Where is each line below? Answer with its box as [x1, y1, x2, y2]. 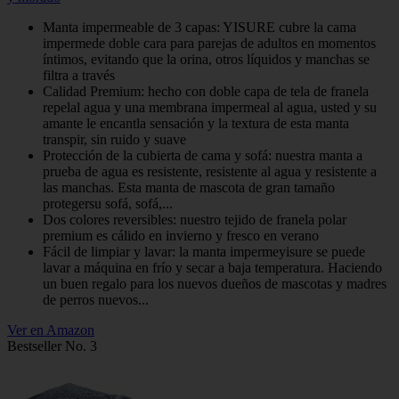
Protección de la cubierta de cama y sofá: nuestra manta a [43, 148, 362, 164]
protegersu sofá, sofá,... [43, 196, 173, 212]
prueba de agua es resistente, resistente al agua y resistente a [43, 164, 377, 180]
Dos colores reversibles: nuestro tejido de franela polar [43, 212, 346, 228]
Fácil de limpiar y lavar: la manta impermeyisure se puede [43, 244, 365, 260]
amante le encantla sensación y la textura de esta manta [43, 116, 349, 132]
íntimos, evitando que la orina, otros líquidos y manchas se [43, 52, 370, 68]
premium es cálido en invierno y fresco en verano [43, 228, 319, 244]
